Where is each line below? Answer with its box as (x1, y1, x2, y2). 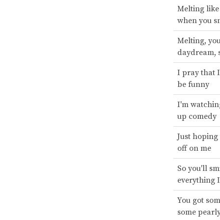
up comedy (177, 111, 217, 122)
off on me (177, 143, 211, 154)
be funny (177, 80, 209, 90)
